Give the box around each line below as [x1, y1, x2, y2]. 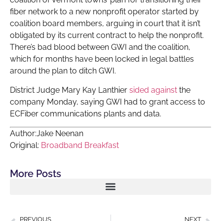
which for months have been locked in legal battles [10, 54, 194, 64]
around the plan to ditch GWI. [10, 66, 116, 76]
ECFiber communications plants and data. [10, 109, 161, 118]
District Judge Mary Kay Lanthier [10, 85, 129, 95]
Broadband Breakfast [41, 141, 119, 150]
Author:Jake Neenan [10, 129, 83, 139]
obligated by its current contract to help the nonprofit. [10, 31, 204, 40]
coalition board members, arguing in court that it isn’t [10, 19, 200, 29]
